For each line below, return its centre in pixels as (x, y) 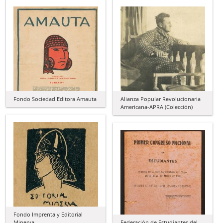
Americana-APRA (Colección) (157, 107)
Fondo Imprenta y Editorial (48, 214)
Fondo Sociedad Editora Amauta (55, 99)
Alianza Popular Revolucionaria (161, 99)
